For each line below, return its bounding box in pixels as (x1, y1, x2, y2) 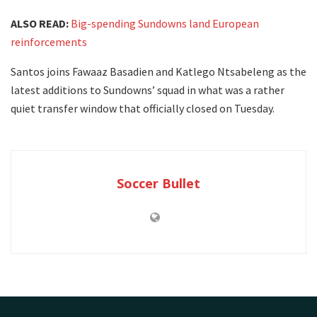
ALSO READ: (11, 16, 69, 30)
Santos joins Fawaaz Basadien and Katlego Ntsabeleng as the (11, 64, 306, 79)
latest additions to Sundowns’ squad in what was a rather (11, 82, 284, 97)
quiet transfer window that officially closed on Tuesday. (11, 100, 275, 115)
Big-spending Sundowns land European (71, 16, 259, 30)
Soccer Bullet (117, 174, 200, 192)
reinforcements (11, 34, 87, 49)
